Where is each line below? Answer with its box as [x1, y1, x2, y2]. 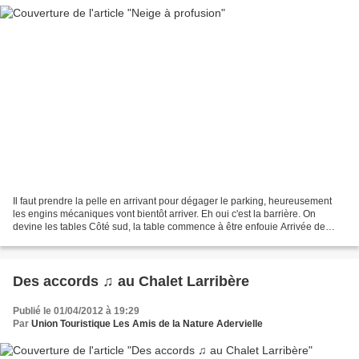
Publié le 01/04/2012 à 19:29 [13, 305, 139, 317]
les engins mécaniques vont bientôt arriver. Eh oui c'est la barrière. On [13, 208, 316, 220]
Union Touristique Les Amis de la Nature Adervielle [31, 317, 263, 329]
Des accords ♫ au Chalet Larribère [13, 272, 249, 289]
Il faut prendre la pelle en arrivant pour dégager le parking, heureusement [13, 195, 332, 207]
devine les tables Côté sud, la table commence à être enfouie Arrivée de [13, 220, 325, 232]
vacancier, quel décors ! [13, 233, 115, 245]
